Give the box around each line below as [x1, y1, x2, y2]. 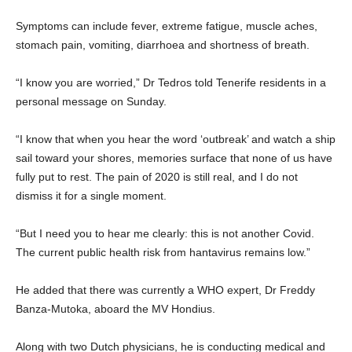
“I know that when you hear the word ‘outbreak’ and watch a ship [16, 132, 335, 145]
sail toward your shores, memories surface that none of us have [16, 151, 332, 164]
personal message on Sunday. [16, 94, 167, 108]
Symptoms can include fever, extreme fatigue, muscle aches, [16, 19, 317, 32]
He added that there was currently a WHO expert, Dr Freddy [16, 283, 315, 296]
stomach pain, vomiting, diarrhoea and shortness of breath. [16, 38, 310, 51]
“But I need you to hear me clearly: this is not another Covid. [16, 226, 314, 240]
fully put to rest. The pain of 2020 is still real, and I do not [16, 170, 298, 183]
